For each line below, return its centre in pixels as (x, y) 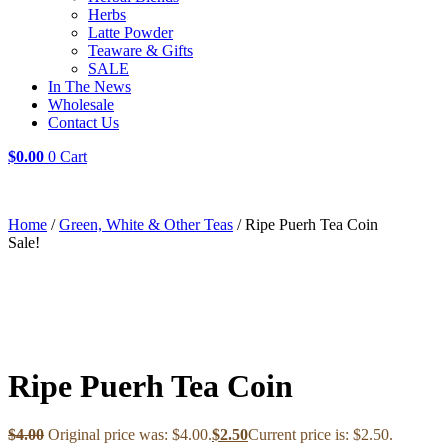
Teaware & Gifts (140, 50)
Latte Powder (130, 32)
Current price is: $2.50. (320, 435)
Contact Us (83, 122)
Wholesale (81, 104)
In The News (89, 86)
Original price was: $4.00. (130, 435)
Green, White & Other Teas (146, 224)
